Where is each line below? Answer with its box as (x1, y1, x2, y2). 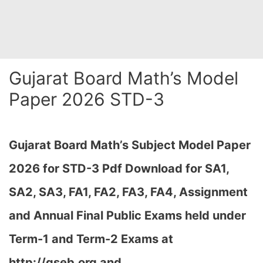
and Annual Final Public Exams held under (9, 208, 246, 222)
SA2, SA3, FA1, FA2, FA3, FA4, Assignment (9, 185, 248, 199)
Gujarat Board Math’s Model (9, 68, 238, 89)
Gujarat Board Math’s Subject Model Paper (9, 138, 251, 152)
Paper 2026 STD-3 (9, 89, 164, 110)
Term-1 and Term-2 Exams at (9, 232, 173, 246)
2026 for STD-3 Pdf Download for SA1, (9, 161, 229, 176)
